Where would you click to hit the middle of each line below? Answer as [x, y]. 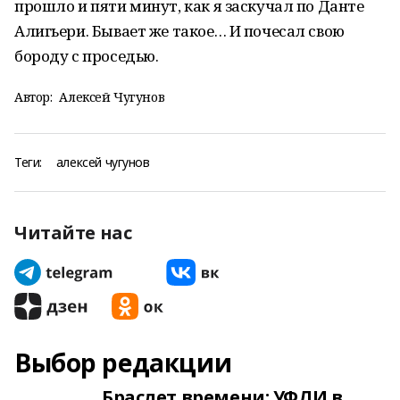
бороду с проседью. [87, 56]
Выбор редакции [123, 362]
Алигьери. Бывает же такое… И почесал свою [179, 31]
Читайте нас [73, 233]
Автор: [33, 97]
